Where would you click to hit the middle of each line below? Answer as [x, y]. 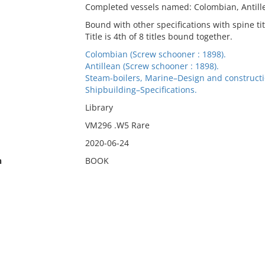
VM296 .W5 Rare [117, 125]
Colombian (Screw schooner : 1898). [155, 54]
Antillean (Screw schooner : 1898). [152, 66]
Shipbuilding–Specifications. [141, 90]
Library [99, 107]
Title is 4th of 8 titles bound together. [159, 36]
